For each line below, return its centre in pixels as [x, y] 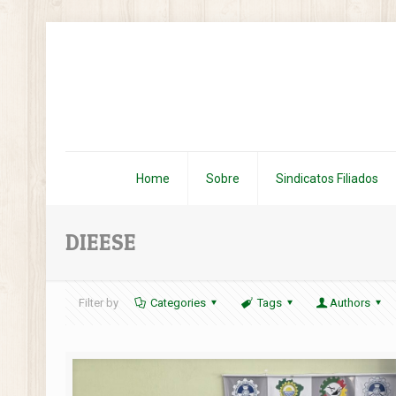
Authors [350, 303]
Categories [179, 303]
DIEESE [101, 242]
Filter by [99, 303]
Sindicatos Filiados [327, 179]
